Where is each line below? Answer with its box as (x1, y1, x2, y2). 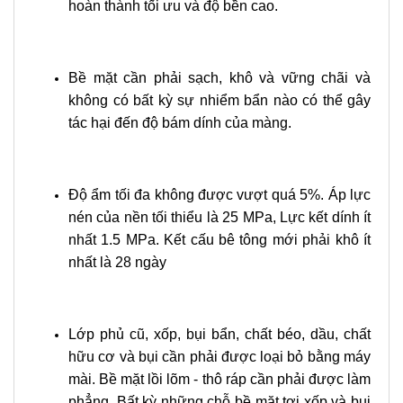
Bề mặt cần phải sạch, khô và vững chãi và (68, 70, 371, 85)
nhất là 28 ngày (68, 255, 166, 270)
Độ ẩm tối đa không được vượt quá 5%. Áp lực (68, 187, 371, 202)
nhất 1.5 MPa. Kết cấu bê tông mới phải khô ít (68, 232, 371, 247)
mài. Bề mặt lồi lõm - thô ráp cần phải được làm (68, 372, 371, 387)
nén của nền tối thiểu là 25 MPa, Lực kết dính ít (68, 210, 371, 225)
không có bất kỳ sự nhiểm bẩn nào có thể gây (68, 93, 371, 108)
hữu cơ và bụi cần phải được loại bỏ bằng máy (68, 349, 371, 364)
